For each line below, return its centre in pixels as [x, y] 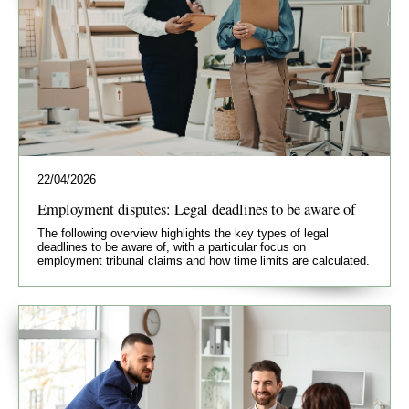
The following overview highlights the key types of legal [183, 233]
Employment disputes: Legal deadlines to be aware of [197, 208]
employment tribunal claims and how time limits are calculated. [204, 260]
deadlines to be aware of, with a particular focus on [172, 246]
